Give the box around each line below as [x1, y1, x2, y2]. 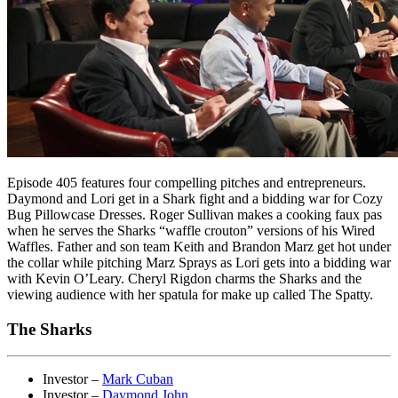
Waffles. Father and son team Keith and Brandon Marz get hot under [7, 238, 391, 254]
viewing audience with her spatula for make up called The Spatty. [7, 286, 373, 302]
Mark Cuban [102, 371, 173, 387]
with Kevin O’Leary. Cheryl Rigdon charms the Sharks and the [7, 270, 362, 286]
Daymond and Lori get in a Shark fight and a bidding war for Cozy [7, 190, 383, 206]
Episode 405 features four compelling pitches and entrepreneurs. [7, 174, 366, 190]
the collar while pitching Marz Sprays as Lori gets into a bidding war [7, 254, 391, 270]
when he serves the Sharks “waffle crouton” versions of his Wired [7, 222, 375, 238]
